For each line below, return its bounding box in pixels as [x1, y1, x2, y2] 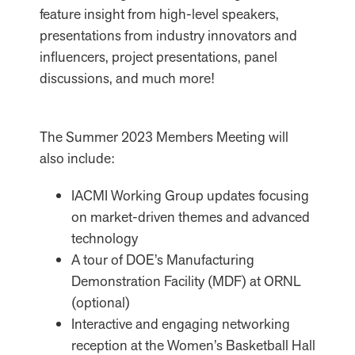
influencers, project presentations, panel [40, 47, 277, 66]
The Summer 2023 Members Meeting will [40, 127, 288, 146]
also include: [40, 148, 114, 167]
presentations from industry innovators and [40, 25, 297, 44]
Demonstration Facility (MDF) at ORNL [71, 271, 301, 290]
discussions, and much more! [40, 68, 214, 87]
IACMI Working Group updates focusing [71, 185, 309, 204]
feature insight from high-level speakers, [40, 4, 279, 23]
